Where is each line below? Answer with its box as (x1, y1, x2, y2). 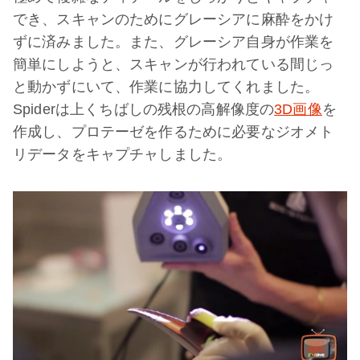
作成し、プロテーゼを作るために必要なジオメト (13, 124, 334, 141)
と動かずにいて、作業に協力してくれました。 (13, 79, 320, 96)
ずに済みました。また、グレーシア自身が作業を (13, 34, 334, 51)
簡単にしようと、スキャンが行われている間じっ (13, 56, 334, 73)
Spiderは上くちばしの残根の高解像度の (13, 101, 275, 118)
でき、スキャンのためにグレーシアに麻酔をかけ (13, 11, 334, 28)
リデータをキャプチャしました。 (13, 146, 232, 163)
